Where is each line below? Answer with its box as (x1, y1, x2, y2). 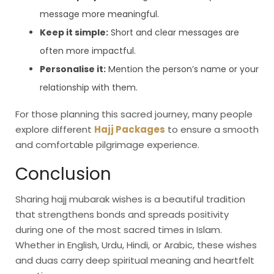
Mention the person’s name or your (106, 63, 259, 76)
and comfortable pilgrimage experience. (15, 138, 199, 152)
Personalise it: (40, 63, 106, 76)
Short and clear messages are (108, 26, 239, 39)
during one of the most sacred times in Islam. (15, 223, 222, 237)
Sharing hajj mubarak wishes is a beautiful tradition (15, 193, 245, 206)
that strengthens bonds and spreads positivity (15, 208, 229, 221)
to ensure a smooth (165, 123, 259, 136)
